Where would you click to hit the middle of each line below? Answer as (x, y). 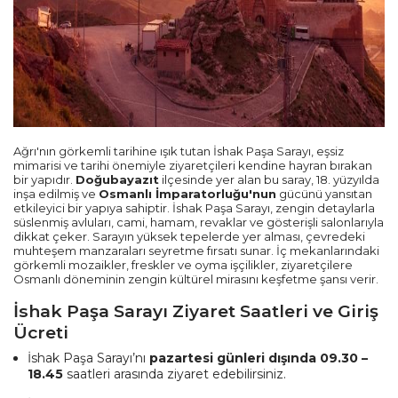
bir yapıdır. (44, 180)
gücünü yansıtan (324, 194)
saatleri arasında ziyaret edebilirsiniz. (175, 374)
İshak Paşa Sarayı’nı (88, 358)
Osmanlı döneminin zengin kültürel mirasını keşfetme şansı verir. (196, 279)
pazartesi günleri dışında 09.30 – (259, 358)
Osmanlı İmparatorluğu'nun (187, 194)
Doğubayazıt (117, 180)
